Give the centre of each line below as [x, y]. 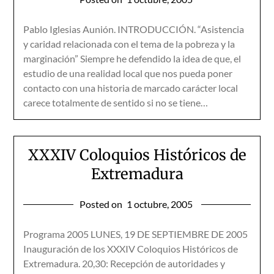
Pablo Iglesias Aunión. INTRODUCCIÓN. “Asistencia [134, 29]
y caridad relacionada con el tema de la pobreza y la [129, 44]
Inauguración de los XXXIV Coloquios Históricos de [131, 249]
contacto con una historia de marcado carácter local [131, 88]
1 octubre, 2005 [159, 204]
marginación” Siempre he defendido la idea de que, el [132, 58]
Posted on [102, 204]
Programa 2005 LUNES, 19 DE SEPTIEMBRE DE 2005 [136, 234]
